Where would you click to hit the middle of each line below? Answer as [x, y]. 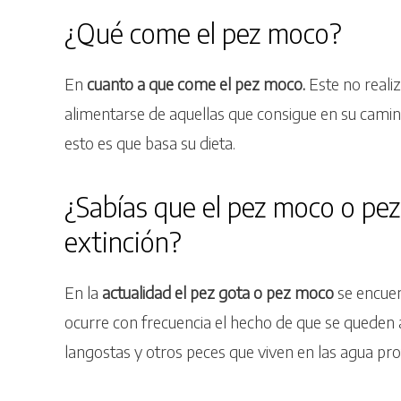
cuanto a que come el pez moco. [196, 84]
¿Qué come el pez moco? [203, 34]
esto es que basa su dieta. [150, 143]
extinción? [123, 242]
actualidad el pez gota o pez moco [218, 293]
